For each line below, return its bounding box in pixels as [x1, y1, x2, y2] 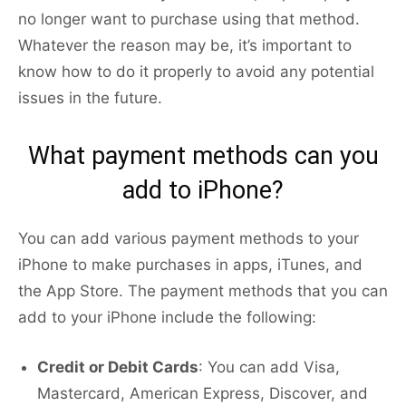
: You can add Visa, [198, 358, 340, 377]
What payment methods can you [27, 141, 379, 171]
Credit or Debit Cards [37, 358, 198, 377]
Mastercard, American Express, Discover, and [37, 384, 368, 403]
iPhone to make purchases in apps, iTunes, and [18, 256, 362, 275]
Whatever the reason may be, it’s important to [18, 36, 352, 55]
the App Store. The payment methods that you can [18, 282, 388, 301]
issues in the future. [18, 89, 162, 108]
